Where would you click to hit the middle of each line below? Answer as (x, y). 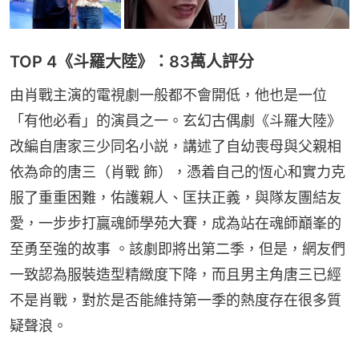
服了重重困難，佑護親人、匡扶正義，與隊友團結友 (175, 197)
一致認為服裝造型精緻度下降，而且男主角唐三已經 (175, 274)
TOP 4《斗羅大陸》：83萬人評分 (132, 61)
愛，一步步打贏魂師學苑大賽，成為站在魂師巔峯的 (175, 223)
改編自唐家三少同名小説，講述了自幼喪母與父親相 (175, 146)
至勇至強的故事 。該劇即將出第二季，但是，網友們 (177, 248)
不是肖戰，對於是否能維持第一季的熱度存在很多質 (175, 300)
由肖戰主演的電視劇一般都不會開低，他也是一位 (168, 95)
